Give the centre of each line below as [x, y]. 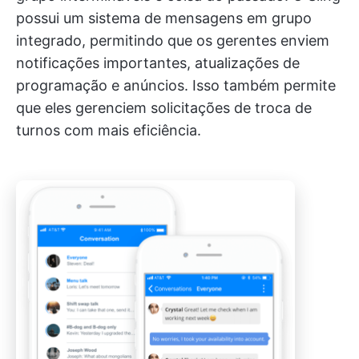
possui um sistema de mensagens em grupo [164, 18]
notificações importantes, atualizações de [158, 63]
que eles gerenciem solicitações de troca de [164, 108]
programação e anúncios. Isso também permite [176, 86]
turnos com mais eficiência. [109, 131]
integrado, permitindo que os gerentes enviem [173, 41]
